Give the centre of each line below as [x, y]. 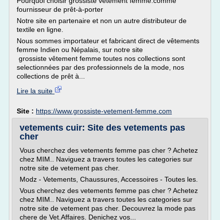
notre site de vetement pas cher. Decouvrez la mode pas [108, 208]
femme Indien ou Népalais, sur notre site [80, 50]
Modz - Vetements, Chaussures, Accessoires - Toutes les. [109, 179]
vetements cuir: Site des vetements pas [102, 128]
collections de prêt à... [51, 76]
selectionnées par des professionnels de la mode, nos [100, 67]
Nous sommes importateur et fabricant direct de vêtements [108, 41]
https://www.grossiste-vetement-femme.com [104, 111]
